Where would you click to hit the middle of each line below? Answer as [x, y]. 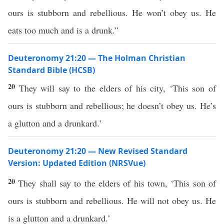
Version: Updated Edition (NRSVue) [77, 163]
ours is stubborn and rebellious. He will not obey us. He [112, 200]
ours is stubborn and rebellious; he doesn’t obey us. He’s [112, 105]
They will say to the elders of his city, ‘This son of [117, 88]
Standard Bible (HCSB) [51, 70]
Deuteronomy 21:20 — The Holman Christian [97, 58]
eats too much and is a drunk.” [63, 30]
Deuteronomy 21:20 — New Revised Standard [98, 151]
